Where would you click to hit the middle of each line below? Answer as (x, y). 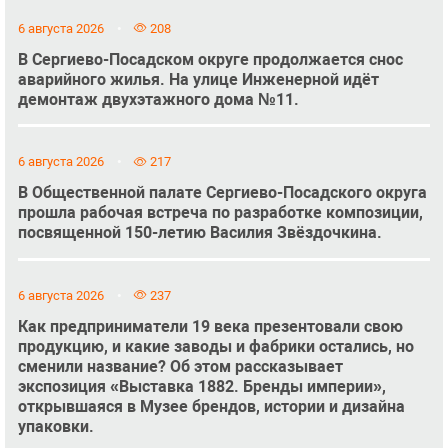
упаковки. (55, 426)
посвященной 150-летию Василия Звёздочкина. (199, 233)
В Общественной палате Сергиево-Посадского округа (222, 193)
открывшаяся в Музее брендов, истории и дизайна (211, 406)
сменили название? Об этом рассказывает (180, 366)
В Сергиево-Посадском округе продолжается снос (210, 59)
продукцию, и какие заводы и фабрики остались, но (215, 346)
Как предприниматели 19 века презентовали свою (210, 326)
